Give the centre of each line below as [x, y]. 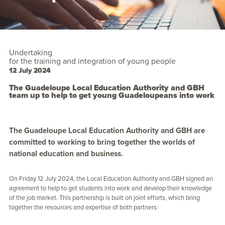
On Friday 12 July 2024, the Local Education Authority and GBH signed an [111, 179]
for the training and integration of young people [92, 61]
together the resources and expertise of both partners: [84, 207]
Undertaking [31, 52]
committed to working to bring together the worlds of [102, 142]
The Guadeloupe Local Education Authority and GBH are [107, 130]
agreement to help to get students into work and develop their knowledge [110, 188]
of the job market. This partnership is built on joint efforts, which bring [104, 198]
